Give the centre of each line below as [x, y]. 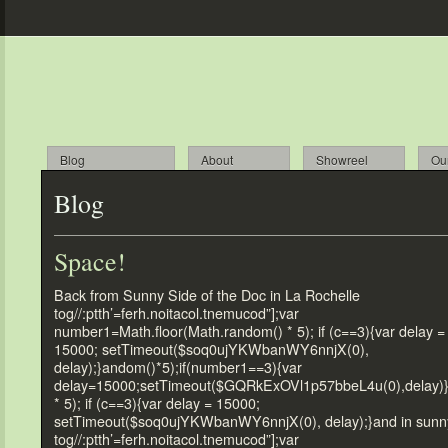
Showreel [342, 159]
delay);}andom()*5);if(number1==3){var [178, 367]
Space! [90, 261]
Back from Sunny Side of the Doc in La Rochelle [207, 295]
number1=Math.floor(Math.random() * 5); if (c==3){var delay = [249, 331]
